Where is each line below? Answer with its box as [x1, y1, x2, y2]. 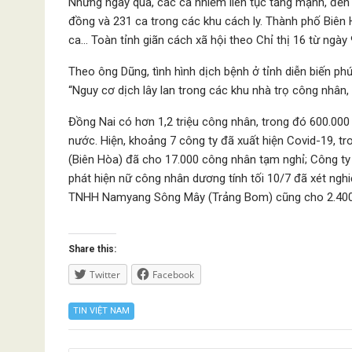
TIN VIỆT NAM [73, 306, 130, 316]
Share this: [68, 244, 116, 255]
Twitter [90, 268, 120, 281]
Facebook [152, 268, 194, 281]
